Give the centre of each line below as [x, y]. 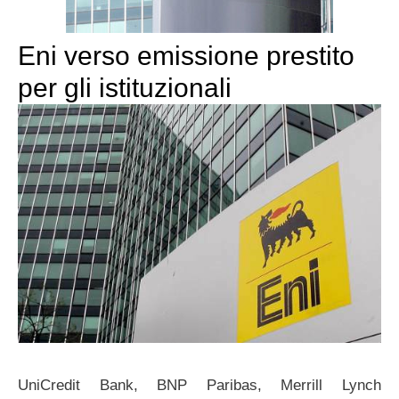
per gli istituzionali [125, 87]
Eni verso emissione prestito [186, 55]
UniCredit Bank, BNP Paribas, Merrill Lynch [199, 385]
